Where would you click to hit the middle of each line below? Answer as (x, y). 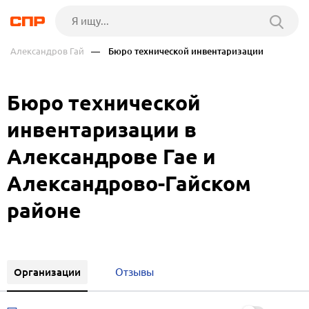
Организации (47, 272)
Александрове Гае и (111, 157)
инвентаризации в (102, 130)
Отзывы (134, 272)
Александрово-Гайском (129, 183)
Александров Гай (47, 51)
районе (44, 210)
